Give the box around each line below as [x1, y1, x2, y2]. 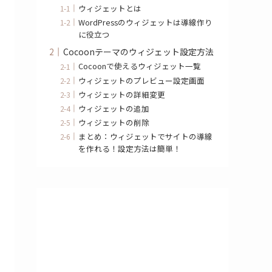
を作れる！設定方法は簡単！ [78, 143, 182, 155]
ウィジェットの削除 [78, 116, 150, 128]
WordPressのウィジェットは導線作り [78, 16, 213, 29]
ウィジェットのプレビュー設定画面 [78, 74, 205, 86]
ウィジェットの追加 [78, 102, 150, 114]
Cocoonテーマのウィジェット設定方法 [63, 46, 214, 58]
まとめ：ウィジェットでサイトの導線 [78, 131, 213, 143]
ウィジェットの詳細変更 [78, 88, 166, 100]
